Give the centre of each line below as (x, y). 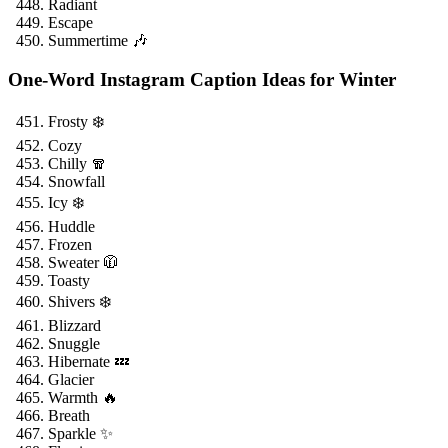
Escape (70, 23)
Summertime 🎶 (98, 41)
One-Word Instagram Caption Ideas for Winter (202, 80)
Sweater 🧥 (83, 262)
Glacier (71, 379)
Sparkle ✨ (80, 433)
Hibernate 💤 (89, 361)
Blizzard (74, 325)
